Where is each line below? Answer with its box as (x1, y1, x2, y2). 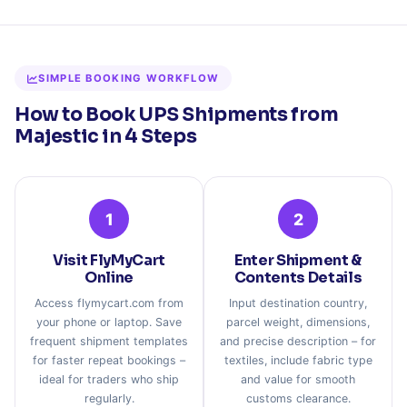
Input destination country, (229, 296, 367, 310)
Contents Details (233, 268, 362, 287)
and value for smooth (241, 372, 355, 386)
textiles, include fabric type (223, 353, 372, 367)
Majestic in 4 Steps (15, 124, 197, 148)
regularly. (84, 392, 134, 405)
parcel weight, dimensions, (226, 315, 370, 329)
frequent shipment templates (30, 334, 188, 348)
